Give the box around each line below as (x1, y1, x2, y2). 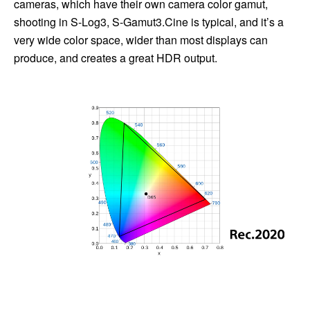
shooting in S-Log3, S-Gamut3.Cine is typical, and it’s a (14, 14, 284, 30)
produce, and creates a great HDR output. (14, 50, 217, 66)
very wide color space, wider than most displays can (14, 32, 268, 48)
